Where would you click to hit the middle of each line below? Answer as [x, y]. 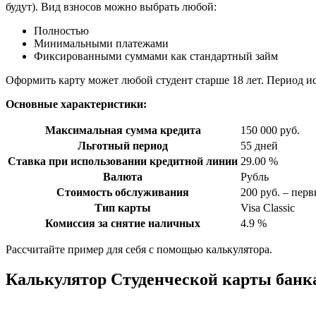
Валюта [123, 176]
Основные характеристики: [76, 104]
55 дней [259, 145]
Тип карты [123, 207]
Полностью [61, 30]
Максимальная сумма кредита [123, 130]
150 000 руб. [270, 130]
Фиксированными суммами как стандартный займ [156, 56]
